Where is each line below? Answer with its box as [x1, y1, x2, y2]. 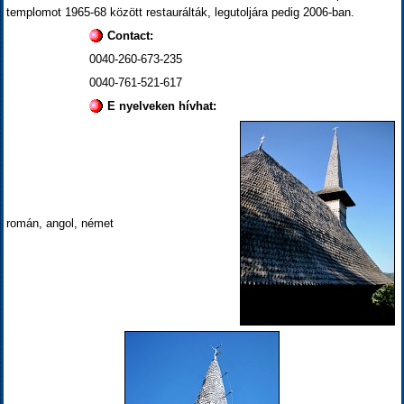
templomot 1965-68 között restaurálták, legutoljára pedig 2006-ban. [5, 5, 354, 19]
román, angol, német [5, 216, 114, 230]
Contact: [107, 29, 153, 42]
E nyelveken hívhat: [107, 99, 216, 113]
